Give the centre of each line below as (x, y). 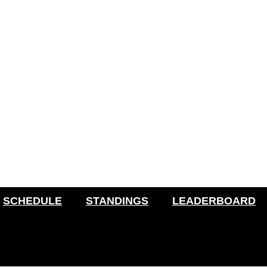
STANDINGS (117, 201)
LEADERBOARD (214, 201)
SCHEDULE (32, 201)
